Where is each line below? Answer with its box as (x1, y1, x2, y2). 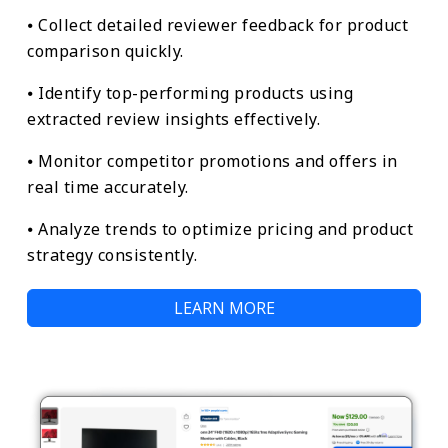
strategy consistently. (27, 243, 197, 266)
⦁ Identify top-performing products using (27, 81, 353, 104)
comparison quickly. (27, 39, 184, 62)
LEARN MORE (173, 296, 275, 319)
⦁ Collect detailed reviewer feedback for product (27, 13, 408, 36)
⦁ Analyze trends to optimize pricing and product (27, 217, 413, 240)
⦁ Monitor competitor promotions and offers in (27, 149, 398, 172)
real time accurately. (27, 175, 189, 198)
